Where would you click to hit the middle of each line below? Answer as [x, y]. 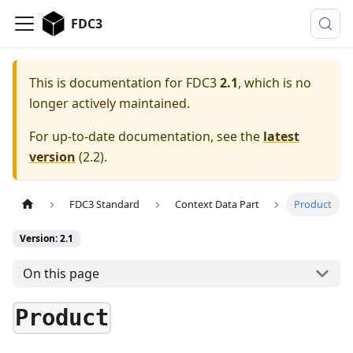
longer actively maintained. [110, 103]
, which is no [275, 83]
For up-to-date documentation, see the [146, 136]
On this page [61, 274]
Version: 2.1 [46, 239]
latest [281, 136]
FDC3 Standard [105, 204]
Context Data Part [217, 204]
